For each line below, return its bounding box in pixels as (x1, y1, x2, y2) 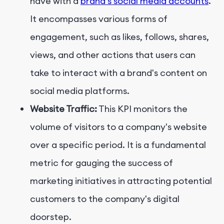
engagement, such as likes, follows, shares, (30, 31, 209, 43)
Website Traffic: (30, 103, 97, 115)
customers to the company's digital (30, 193, 179, 205)
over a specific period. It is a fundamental (30, 139, 206, 151)
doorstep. (30, 211, 71, 223)
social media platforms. (30, 85, 129, 97)
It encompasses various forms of (30, 13, 167, 25)
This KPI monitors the (97, 103, 187, 115)
